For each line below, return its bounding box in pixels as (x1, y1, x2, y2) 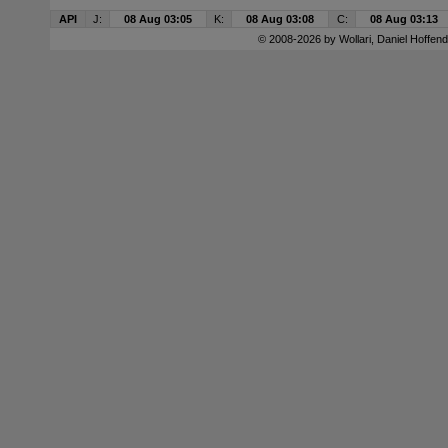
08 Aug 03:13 (370, 13, 438, 25)
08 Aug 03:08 (246, 13, 314, 25)
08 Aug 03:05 (124, 13, 192, 25)
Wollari (338, 33, 371, 45)
